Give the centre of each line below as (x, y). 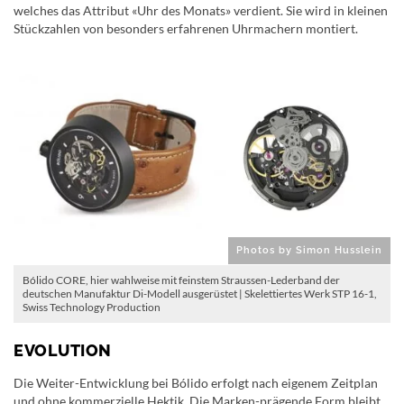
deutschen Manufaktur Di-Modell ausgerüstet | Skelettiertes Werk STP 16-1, (200, 294)
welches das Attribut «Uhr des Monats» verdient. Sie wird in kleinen (201, 11)
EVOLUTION (63, 351)
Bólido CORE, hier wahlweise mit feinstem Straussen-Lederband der (181, 280)
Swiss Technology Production (92, 308)
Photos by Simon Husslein (309, 251)
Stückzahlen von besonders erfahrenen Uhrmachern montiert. (186, 29)
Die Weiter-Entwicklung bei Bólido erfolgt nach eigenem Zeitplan (196, 383)
